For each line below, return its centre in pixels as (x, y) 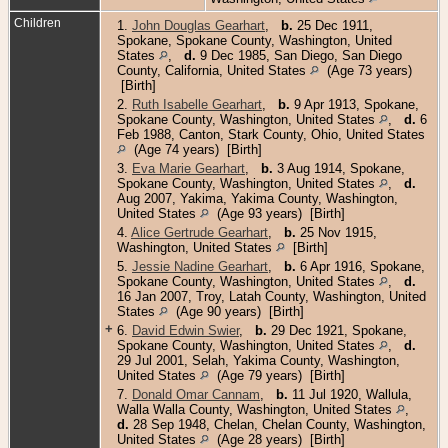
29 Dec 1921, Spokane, (337, 330)
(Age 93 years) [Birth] (277, 213)
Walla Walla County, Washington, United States (256, 409)
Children (39, 22)
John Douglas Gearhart (198, 25)
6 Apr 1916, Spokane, (360, 266)
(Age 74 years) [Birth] (194, 149)
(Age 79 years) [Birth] (277, 375)
